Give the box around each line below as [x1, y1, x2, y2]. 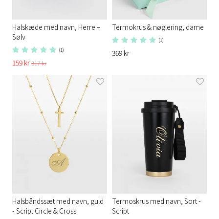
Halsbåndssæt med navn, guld [12, 196, 104, 206]
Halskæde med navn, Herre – [12, 22, 100, 32]
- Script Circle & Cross [12, 205, 76, 216]
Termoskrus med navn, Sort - [112, 196, 201, 206]
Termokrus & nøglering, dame [112, 22, 204, 32]
